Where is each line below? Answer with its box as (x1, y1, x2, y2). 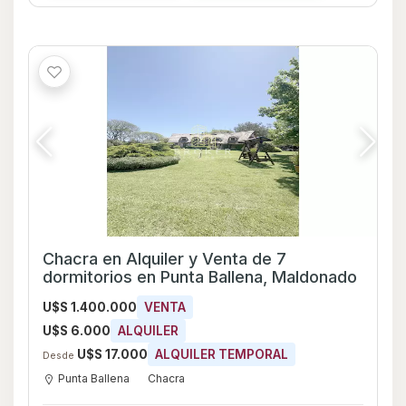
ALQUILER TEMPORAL (155, 346, 288, 362)
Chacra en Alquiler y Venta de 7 (43, 248, 286, 268)
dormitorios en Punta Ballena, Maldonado (137, 266, 357, 286)
